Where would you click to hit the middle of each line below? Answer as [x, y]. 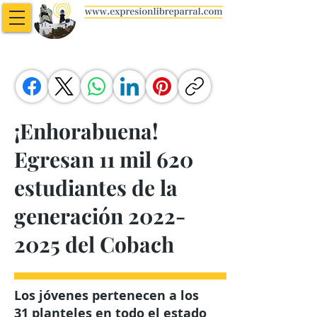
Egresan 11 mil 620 [104, 159]
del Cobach [117, 244]
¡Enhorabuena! [86, 131]
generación [71, 216]
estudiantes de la [96, 188]
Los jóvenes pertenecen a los [106, 295]
